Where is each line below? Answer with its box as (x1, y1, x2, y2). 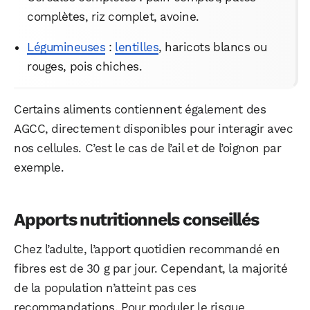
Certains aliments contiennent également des (14, 102, 266, 117)
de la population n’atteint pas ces (14, 281, 197, 295)
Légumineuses (27, 40, 106, 55)
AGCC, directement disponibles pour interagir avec (14, 122, 293, 136)
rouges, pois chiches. (27, 60, 143, 74)
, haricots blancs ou (158, 40, 267, 55)
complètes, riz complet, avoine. (27, 10, 199, 24)
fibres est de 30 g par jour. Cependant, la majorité (14, 262, 288, 276)
